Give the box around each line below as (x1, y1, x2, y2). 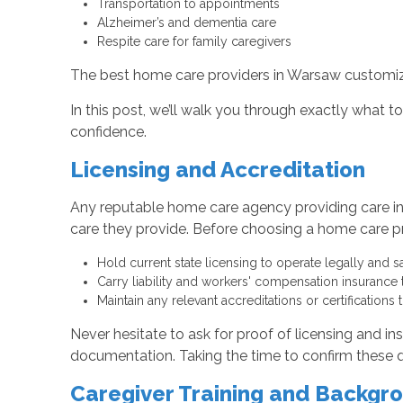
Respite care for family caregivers (96, 34, 291, 49)
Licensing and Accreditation (69, 157, 365, 184)
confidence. (69, 123, 147, 141)
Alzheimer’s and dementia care (96, 15, 276, 31)
